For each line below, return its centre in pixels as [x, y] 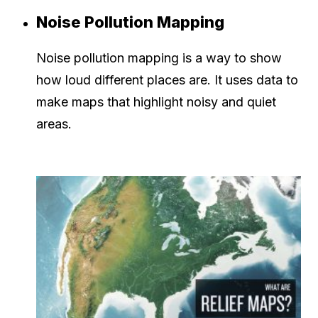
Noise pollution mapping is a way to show [159, 57]
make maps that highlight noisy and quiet [156, 102]
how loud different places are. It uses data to [167, 79]
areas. [54, 124]
